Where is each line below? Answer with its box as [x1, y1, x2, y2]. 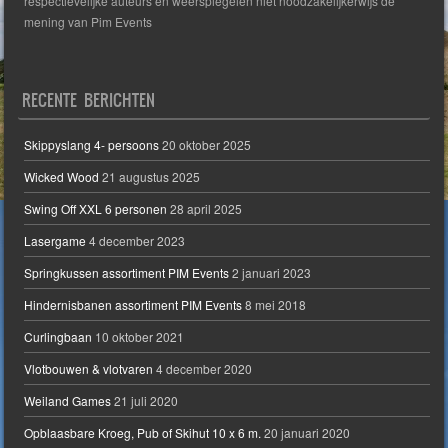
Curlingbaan [24, 328, 93, 346]
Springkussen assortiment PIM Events [24, 264, 230, 282]
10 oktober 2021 [95, 328, 185, 346]
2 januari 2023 [232, 264, 312, 282]
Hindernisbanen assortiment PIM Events [24, 296, 243, 314]
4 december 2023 [89, 232, 186, 250]
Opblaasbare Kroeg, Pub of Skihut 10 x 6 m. [24, 424, 262, 442]
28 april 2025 [170, 200, 243, 218]
